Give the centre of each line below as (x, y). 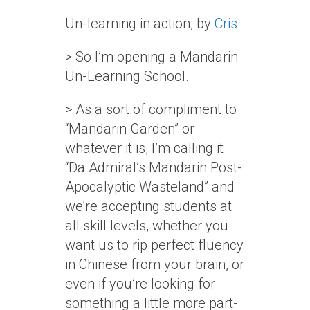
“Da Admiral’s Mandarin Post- (154, 167)
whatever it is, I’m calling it (144, 148)
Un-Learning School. (127, 76)
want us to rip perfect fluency (154, 245)
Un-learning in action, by (140, 24)
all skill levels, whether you (147, 226)
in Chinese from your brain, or (155, 264)
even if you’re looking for (140, 284)
